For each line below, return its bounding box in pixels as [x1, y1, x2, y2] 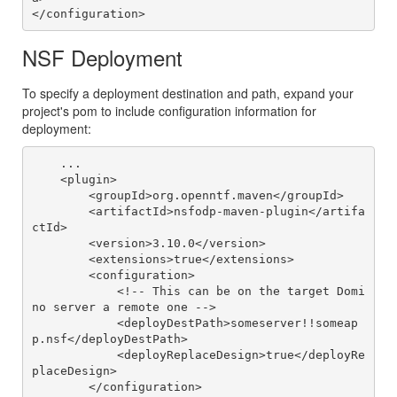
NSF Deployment [22, 42, 183, 74]
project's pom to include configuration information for [22, 102, 316, 121]
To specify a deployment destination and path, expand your [22, 84, 354, 103]
